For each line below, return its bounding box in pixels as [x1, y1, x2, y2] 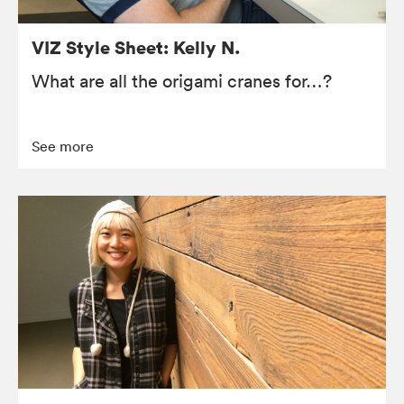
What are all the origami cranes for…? [32, 70, 332, 93]
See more [32, 137, 94, 156]
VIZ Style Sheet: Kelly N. [32, 35, 241, 60]
